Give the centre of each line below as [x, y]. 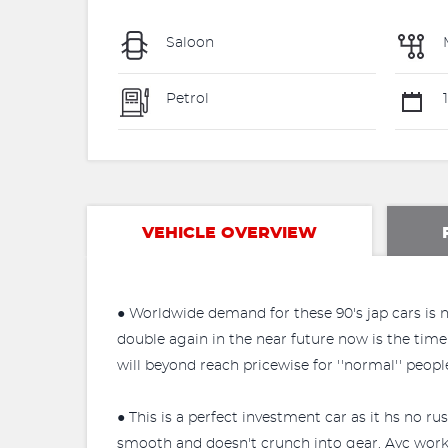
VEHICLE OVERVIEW [229, 233]
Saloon [188, 43]
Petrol [185, 99]
